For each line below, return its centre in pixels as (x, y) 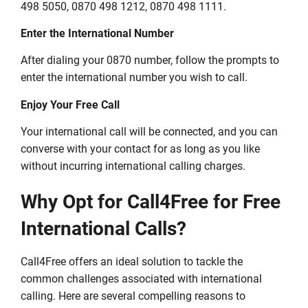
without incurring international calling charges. (133, 166)
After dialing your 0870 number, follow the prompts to (150, 60)
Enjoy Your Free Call (70, 104)
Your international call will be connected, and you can (149, 132)
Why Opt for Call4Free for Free (151, 202)
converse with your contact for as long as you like (140, 149)
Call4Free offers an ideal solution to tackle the (132, 262)
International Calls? (103, 229)
